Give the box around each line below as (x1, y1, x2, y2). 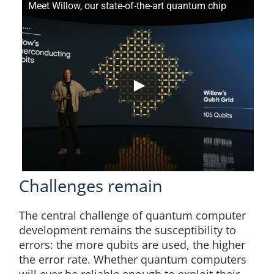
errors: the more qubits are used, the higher (18, 237, 245, 252)
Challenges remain (18, 174, 163, 197)
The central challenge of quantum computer (18, 208, 246, 223)
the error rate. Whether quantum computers (18, 252, 246, 267)
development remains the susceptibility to (18, 223, 236, 237)
